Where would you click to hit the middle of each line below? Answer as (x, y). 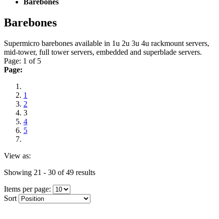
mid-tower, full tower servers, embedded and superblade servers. (103, 52)
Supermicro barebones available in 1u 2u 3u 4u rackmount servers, (107, 43)
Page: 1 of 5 (22, 61)
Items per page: (27, 189)
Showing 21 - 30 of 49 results (50, 172)
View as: (17, 155)
